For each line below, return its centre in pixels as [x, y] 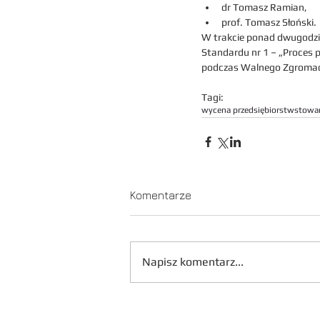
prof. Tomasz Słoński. [269, 22]
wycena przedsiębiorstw [248, 110]
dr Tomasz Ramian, [264, 7]
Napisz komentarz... [193, 262]
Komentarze [161, 195]
